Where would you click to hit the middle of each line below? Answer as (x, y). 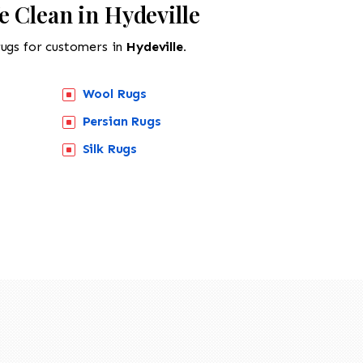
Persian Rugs (122, 121)
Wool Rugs (115, 93)
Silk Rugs (110, 148)
